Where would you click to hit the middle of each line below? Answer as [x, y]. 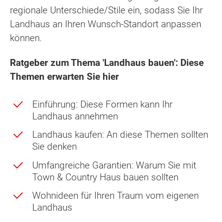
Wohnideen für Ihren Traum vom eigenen [115, 195]
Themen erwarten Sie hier [64, 77]
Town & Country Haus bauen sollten [105, 177]
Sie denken [55, 147]
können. [26, 38]
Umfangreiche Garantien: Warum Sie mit [114, 165]
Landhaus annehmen [75, 116]
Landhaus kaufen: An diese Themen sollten [120, 135]
